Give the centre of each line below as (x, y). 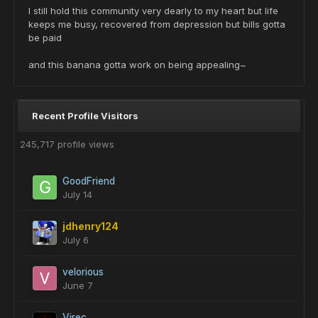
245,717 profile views (67, 144)
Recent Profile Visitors (85, 116)
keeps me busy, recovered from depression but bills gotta (157, 24)
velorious (83, 272)
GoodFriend (89, 181)
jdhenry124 (91, 226)
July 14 (77, 194)
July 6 (76, 240)
